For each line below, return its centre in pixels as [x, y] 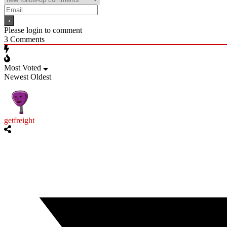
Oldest [41, 77]
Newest [16, 77]
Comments [26, 39]
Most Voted [23, 67]
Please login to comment [43, 30]
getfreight [19, 120]
